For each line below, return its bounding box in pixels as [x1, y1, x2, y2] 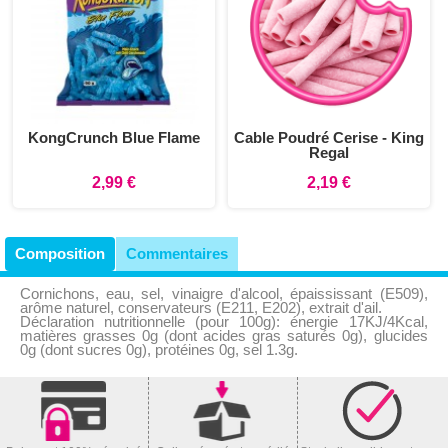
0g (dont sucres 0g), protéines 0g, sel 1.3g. [19, 340, 298, 358]
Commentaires [125, 244, 228, 262]
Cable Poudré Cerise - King [233, 128, 424, 146]
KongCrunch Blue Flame [27, 128, 200, 146]
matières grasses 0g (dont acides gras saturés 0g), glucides [19, 326, 428, 344]
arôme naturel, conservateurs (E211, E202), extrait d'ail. [19, 298, 382, 316]
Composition [14, 244, 105, 262]
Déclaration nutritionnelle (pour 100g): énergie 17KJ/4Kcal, [19, 312, 428, 330]
